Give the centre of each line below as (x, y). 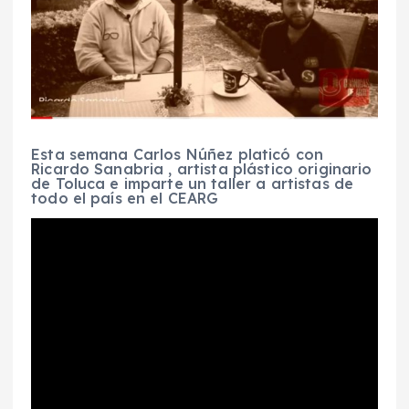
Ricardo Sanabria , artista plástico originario (202, 169)
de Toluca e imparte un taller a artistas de (193, 184)
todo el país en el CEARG (125, 199)
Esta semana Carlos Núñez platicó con (178, 155)
